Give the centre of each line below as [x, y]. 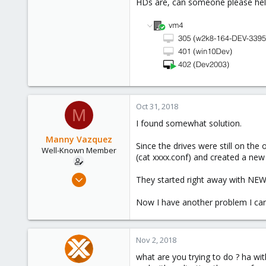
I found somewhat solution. [189, 123]
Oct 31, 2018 [157, 106]
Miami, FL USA [99, 235]
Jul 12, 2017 [104, 175]
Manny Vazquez [79, 139]
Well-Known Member [79, 150]
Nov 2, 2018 [156, 240]
